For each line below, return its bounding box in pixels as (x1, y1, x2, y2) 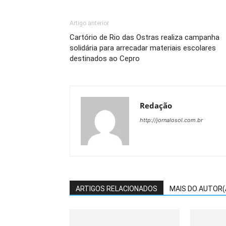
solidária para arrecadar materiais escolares (70, 43, 216, 53)
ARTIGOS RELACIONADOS (76, 185, 157, 193)
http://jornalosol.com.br (140, 117, 203, 124)
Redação (140, 100, 172, 111)
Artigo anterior (70, 20, 109, 27)
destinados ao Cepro (70, 54, 140, 64)
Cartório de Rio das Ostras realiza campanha (70, 33, 219, 42)
